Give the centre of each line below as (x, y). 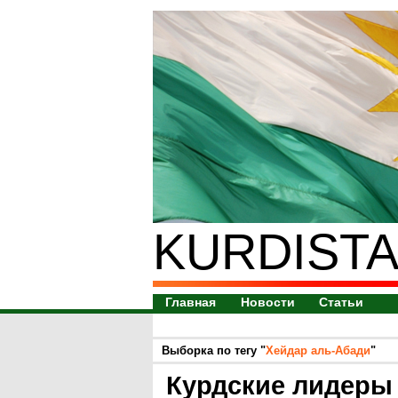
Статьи (341, 302)
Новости (268, 302)
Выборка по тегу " (214, 350)
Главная (191, 302)
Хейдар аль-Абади (318, 350)
